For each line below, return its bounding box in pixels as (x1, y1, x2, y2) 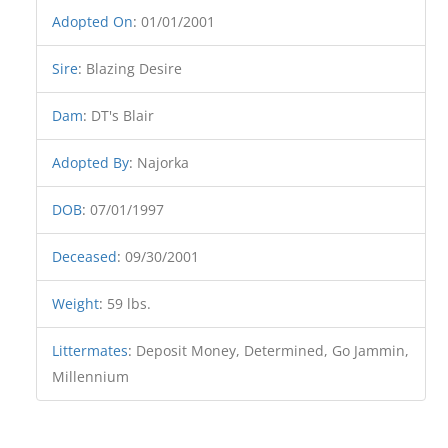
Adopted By (52, 153, 130, 172)
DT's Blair (91, 106, 155, 125)
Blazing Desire (86, 59, 183, 78)
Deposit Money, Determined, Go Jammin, (136, 341, 410, 360)
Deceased (52, 247, 118, 266)
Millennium (52, 367, 130, 386)
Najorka (137, 153, 190, 172)
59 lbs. (107, 294, 152, 313)
